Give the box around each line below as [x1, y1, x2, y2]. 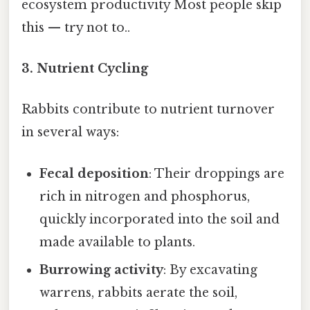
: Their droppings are [149, 165, 285, 181]
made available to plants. [39, 234, 196, 250]
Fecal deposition [39, 165, 149, 181]
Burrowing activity [39, 262, 164, 277]
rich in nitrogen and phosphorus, [39, 188, 250, 204]
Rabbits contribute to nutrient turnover [21, 102, 275, 118]
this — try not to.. [21, 19, 130, 35]
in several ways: [21, 125, 119, 140]
